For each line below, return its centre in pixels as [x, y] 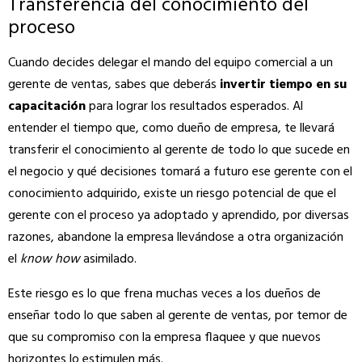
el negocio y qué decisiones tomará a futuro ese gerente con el [180, 172]
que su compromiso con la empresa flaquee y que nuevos [164, 337]
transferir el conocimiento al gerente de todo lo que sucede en [179, 150]
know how [50, 259]
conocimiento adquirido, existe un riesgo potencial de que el [172, 194]
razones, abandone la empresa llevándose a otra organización [176, 237]
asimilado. [108, 259]
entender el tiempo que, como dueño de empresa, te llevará [171, 128]
